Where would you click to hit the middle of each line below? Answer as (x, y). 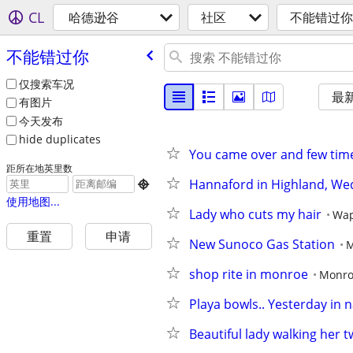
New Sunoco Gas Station (262, 244)
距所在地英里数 (39, 168)
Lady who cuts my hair (255, 214)
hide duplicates (59, 139)
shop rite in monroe (249, 274)
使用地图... (33, 202)
